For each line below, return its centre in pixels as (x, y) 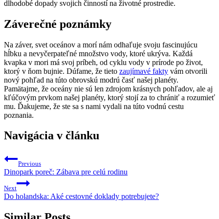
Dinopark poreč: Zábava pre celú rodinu (66, 172)
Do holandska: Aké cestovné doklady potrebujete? (81, 197)
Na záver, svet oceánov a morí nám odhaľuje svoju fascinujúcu (101, 44)
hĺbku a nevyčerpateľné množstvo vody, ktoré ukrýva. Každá (98, 53)
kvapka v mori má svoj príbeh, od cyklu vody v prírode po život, (103, 62)
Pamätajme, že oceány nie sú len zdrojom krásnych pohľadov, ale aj (108, 88)
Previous (30, 164)
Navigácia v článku (52, 136)
